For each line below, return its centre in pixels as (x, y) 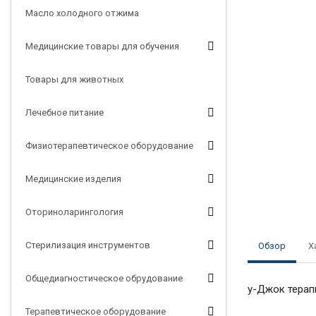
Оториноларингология (74, 212)
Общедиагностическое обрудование (104, 278)
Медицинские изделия (73, 179)
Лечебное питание (65, 113)
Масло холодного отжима (82, 13)
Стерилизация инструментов (88, 245)
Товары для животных (74, 79)
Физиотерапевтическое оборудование (109, 146)
